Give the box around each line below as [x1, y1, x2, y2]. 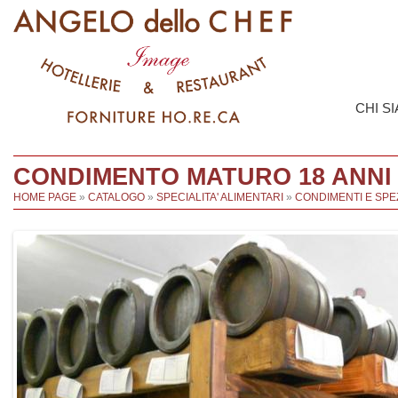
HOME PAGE [13, 190, 76, 203]
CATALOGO [88, 190, 145, 203]
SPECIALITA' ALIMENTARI [156, 190, 283, 203]
